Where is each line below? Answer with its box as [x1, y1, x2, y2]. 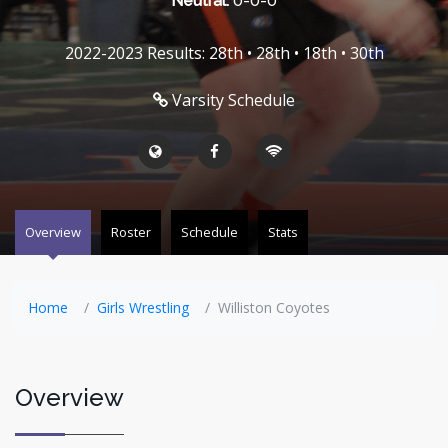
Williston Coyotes [218, 297, 330, 317]
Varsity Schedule [172, 88, 295, 111]
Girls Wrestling [97, 297, 189, 317]
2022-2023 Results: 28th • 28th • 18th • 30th [64, 41, 384, 64]
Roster [111, 222, 151, 241]
